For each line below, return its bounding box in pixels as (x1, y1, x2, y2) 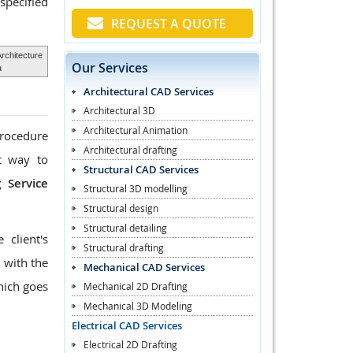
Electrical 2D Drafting (84, 337, 177, 351)
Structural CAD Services (84, 162, 199, 176)
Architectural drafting (84, 143, 177, 156)
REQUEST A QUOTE (111, 14, 226, 32)
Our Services (72, 58, 148, 76)
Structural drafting (84, 240, 164, 254)
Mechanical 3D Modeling (84, 299, 192, 312)
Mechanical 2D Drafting (84, 279, 188, 292)
